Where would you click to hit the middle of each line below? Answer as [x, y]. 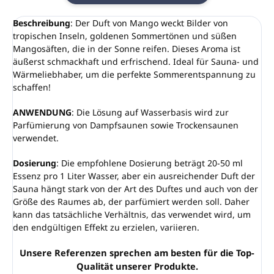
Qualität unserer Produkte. [137, 266]
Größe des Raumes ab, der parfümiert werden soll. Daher [131, 201]
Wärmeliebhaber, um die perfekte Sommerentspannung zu [134, 74]
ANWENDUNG [42, 112]
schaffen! [32, 87]
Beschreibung [42, 23]
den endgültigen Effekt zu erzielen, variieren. [106, 227]
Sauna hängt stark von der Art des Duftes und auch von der [135, 188]
